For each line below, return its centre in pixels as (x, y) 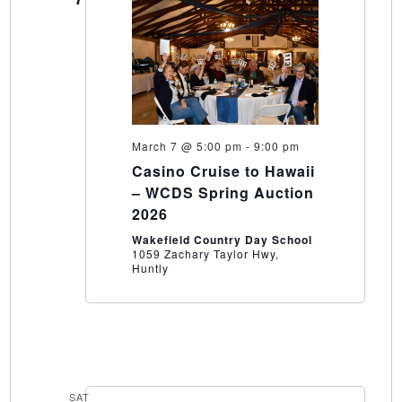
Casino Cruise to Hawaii (223, 171)
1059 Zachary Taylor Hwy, (205, 254)
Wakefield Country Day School (222, 240)
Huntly (150, 268)
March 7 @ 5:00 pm (187, 146)
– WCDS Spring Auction (223, 193)
